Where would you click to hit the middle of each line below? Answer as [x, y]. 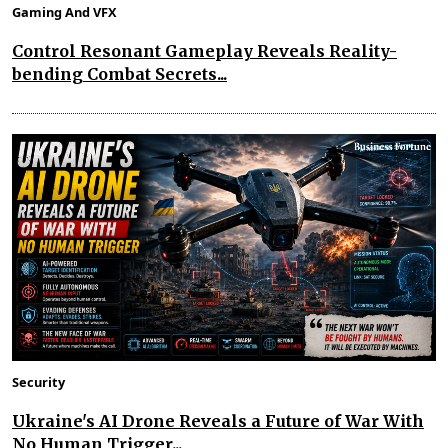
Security [38, 381]
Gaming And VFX [64, 12]
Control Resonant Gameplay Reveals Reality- [204, 51]
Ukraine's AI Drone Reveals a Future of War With [218, 420]
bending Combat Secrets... [119, 74]
